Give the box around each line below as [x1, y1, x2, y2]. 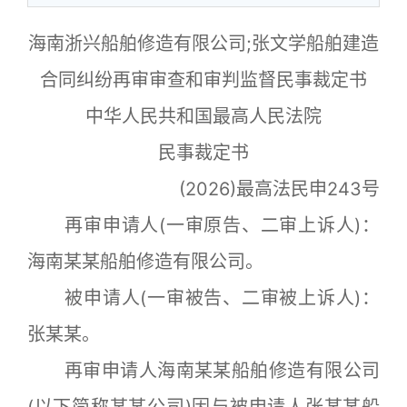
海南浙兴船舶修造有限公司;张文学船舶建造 [28, 33, 379, 55]
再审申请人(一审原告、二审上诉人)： [27, 214, 380, 236]
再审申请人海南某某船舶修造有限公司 [27, 360, 380, 382]
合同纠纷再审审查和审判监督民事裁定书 [40, 69, 367, 91]
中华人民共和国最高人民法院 [85, 105, 322, 127]
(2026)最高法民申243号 [179, 178, 380, 200]
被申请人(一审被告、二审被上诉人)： [27, 287, 380, 309]
